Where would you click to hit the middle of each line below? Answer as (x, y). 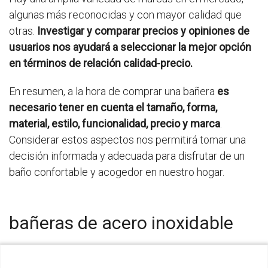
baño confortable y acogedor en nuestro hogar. (117, 172)
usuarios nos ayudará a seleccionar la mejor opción (130, 47)
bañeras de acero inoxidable (121, 223)
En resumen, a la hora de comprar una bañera (113, 92)
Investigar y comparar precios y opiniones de (143, 31)
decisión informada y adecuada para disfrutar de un (127, 156)
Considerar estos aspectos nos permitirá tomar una (127, 140)
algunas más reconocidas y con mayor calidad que (125, 15)
